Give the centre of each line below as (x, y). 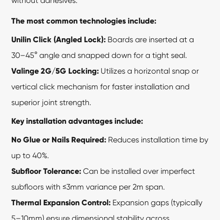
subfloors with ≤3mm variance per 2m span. (88, 187)
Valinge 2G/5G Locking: (55, 71)
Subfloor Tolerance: (46, 171)
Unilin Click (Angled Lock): (59, 39)
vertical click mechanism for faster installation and (101, 86)
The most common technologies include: (84, 21)
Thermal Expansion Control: (61, 202)
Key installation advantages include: (77, 121)
